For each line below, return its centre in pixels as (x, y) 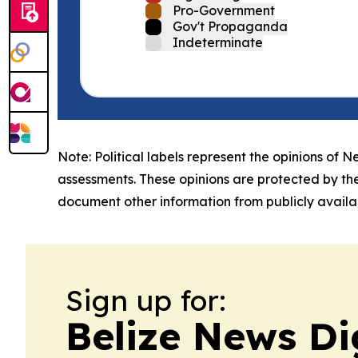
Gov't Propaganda (230, 26)
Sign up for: (146, 300)
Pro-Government (224, 10)
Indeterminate (218, 42)
